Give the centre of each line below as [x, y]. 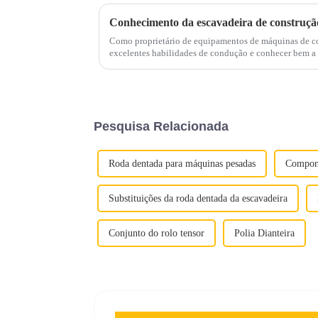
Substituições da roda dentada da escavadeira [198, 198]
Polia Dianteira [264, 233]
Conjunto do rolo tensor [157, 233]
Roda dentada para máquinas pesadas [182, 163]
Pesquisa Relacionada [161, 126]
